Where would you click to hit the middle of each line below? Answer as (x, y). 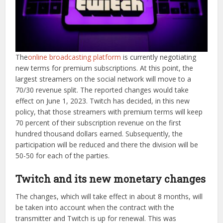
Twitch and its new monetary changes (111, 178)
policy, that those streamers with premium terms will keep (109, 111)
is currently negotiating (159, 57)
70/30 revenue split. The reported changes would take (102, 90)
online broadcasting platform (75, 57)
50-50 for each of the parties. (63, 155)
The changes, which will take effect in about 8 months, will (109, 196)
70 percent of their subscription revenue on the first (99, 122)
